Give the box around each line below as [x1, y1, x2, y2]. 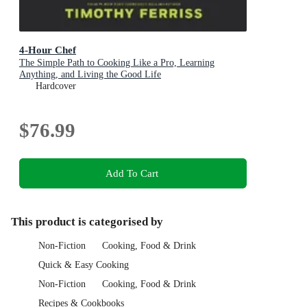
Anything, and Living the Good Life [19, 69, 161, 79]
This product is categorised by [11, 215, 163, 229]
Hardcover [36, 80, 76, 91]
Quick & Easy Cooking [38, 260, 129, 271]
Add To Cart [105, 167, 158, 180]
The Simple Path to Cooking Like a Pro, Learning [19, 57, 214, 68]
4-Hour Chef [19, 43, 76, 56]
